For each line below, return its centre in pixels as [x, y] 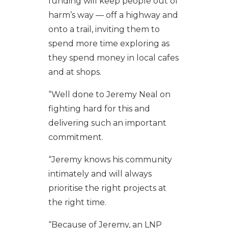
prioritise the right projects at [107, 188]
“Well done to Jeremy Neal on [109, 94]
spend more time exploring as [109, 43]
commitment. [76, 137]
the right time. [77, 202]
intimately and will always [100, 174]
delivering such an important [107, 123]
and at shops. [75, 72]
